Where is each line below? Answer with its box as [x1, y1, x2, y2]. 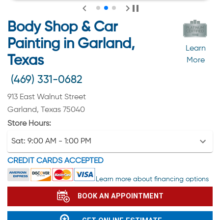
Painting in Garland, [7, 37, 135, 52]
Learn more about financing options [96, 175, 209, 183]
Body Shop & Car [7, 20, 118, 35]
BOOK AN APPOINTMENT [77, 192, 164, 201]
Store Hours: [7, 119, 51, 128]
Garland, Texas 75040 [7, 106, 85, 114]
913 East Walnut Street [7, 93, 86, 101]
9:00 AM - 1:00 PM [27, 137, 91, 145]
